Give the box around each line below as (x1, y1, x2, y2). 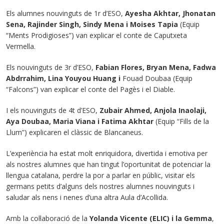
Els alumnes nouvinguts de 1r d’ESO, (6, 8, 125, 18)
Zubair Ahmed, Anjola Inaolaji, (99, 105, 206, 115)
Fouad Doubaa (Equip (122, 73, 192, 83)
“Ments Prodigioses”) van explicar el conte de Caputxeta (6, 30, 187, 40)
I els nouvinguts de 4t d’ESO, (6, 105, 99, 115)
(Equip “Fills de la (153, 116, 209, 126)
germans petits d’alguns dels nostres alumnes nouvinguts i (6, 181, 194, 191)
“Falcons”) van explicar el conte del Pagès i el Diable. (6, 84, 175, 94)
